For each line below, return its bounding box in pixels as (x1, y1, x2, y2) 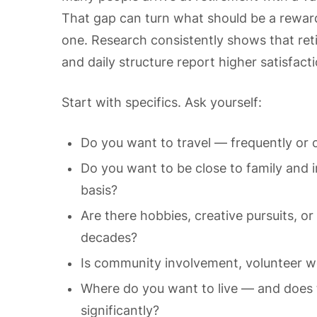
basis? (81, 183, 117, 197)
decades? (81, 230, 137, 245)
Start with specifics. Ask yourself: (62, 95, 262, 110)
